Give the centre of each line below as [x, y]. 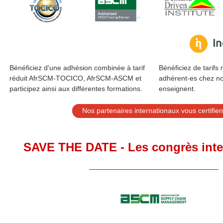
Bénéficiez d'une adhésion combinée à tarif [77, 68]
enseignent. [177, 89]
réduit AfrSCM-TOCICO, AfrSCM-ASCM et [75, 78]
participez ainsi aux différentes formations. [76, 89]
